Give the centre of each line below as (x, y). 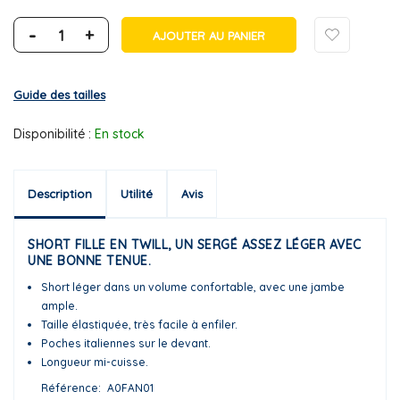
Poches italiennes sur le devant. (126, 343)
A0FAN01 (130, 387)
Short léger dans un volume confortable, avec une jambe (193, 287)
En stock (120, 133)
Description (60, 193)
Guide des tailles (59, 94)
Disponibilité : (52, 133)
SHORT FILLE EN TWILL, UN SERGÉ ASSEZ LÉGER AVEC (195, 244)
